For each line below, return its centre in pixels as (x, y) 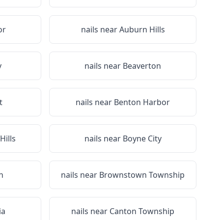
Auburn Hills (142, 29)
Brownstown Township (142, 175)
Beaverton (142, 66)
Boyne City (142, 138)
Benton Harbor (142, 102)
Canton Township (142, 211)
